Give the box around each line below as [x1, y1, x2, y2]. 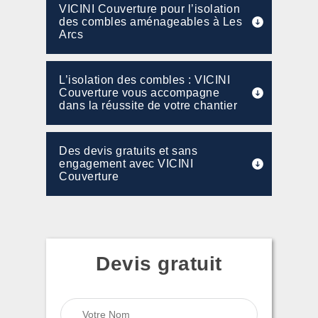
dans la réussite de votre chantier [59, 99, 237, 111]
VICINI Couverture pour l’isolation [59, 3, 240, 15]
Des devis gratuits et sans [59, 145, 197, 157]
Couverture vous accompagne [59, 87, 219, 99]
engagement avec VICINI [59, 158, 193, 170]
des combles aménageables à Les [59, 16, 242, 28]
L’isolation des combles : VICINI [59, 74, 230, 86]
